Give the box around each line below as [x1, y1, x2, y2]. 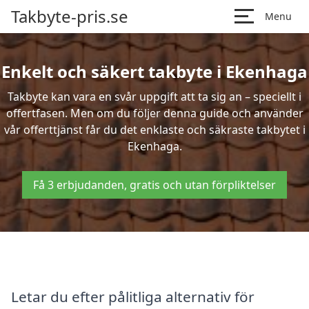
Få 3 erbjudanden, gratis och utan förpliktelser [33, 177, 276, 192]
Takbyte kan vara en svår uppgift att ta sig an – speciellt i [8, 89, 301, 104]
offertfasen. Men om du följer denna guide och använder [6, 106, 303, 121]
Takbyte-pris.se [11, 5, 128, 28]
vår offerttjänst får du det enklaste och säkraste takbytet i [3, 122, 306, 137]
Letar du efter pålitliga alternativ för [11, 286, 255, 306]
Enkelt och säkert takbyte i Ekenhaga [1, 60, 308, 83]
